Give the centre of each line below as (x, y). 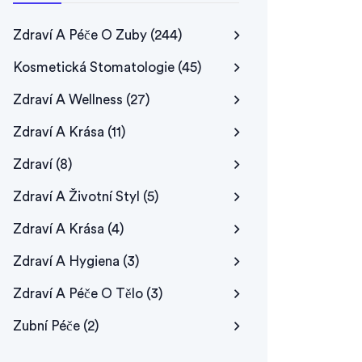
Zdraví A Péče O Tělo (80, 294)
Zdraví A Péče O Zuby (82, 35)
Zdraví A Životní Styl (78, 197)
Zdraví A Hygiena (68, 261)
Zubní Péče (48, 326)
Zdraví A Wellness (69, 100)
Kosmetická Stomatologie (95, 67)
